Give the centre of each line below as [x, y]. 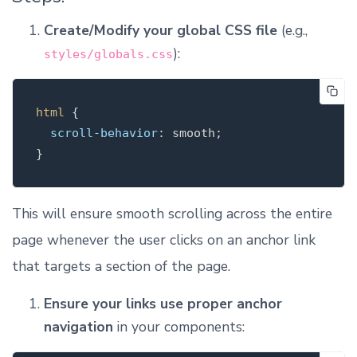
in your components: [179, 326]
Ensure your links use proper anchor [163, 303]
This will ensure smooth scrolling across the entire [172, 213]
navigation [78, 326]
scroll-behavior [104, 133]
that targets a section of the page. [121, 266]
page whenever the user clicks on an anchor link [164, 239]
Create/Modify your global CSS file [161, 30]
